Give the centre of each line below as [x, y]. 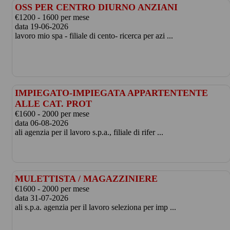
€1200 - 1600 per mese [52, 17]
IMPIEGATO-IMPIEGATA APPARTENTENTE [111, 93]
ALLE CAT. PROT [53, 104]
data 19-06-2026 [41, 26]
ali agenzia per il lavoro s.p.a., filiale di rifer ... [89, 132]
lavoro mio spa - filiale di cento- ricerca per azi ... [94, 36]
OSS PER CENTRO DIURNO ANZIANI [96, 7]
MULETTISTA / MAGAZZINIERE [86, 179]
